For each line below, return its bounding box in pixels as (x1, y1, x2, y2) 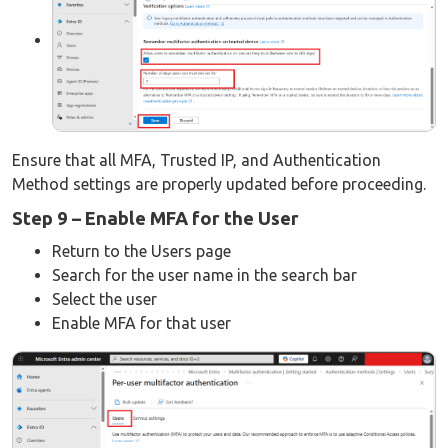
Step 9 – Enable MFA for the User (12, 208, 299, 229)
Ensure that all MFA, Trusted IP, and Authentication (12, 151, 381, 170)
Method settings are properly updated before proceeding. (12, 175, 426, 194)
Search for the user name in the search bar (52, 266, 357, 285)
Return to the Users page (52, 242, 231, 261)
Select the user (52, 290, 157, 309)
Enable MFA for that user (52, 314, 231, 333)
